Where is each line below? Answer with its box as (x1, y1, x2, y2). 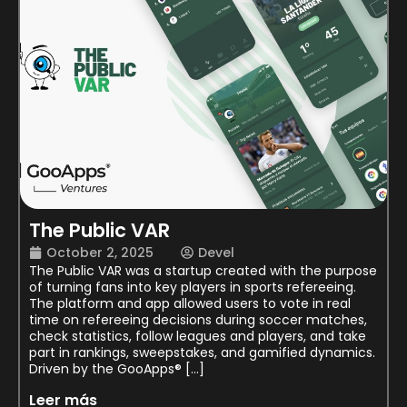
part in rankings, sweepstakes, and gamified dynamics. (29, 342, 375, 362)
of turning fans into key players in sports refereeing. (29, 277, 356, 296)
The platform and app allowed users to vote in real (29, 293, 351, 313)
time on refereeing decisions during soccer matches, (29, 310, 367, 329)
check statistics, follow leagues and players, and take (29, 326, 366, 345)
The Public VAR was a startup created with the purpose (29, 261, 377, 280)
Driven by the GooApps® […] (29, 359, 204, 378)
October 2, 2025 (46, 243, 154, 262)
